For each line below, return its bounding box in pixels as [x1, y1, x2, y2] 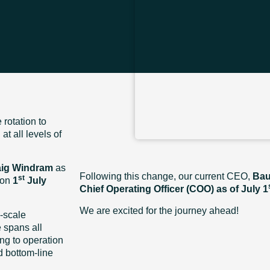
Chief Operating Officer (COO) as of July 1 [80, 184, 268, 195]
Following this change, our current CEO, [80, 171, 253, 182]
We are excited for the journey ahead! [80, 205, 239, 216]
